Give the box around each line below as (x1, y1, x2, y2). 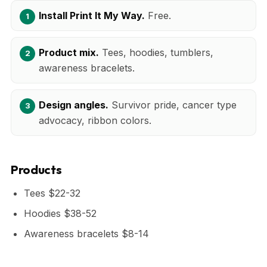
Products (11, 162, 62, 177)
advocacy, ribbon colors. (39, 114, 151, 126)
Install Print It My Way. (39, 9, 145, 21)
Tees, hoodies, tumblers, (99, 46, 213, 58)
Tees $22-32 (24, 187, 80, 199)
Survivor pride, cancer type (108, 98, 237, 111)
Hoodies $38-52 (24, 207, 97, 219)
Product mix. (39, 46, 99, 58)
